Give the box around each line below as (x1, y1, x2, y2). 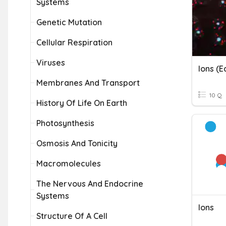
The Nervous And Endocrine (36, 179, 143, 189)
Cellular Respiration (36, 37, 112, 47)
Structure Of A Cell (36, 211, 107, 221)
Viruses (36, 58, 65, 68)
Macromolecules (36, 158, 101, 168)
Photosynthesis (36, 118, 94, 128)
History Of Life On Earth (36, 98, 127, 108)
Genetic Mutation (36, 17, 102, 27)
